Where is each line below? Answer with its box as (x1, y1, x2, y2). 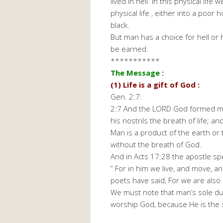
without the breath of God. (111, 139, 202, 150)
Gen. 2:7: (111, 92, 142, 102)
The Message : (111, 68, 164, 78)
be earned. (111, 44, 148, 54)
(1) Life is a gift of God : (111, 80, 200, 90)
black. (111, 20, 129, 30)
